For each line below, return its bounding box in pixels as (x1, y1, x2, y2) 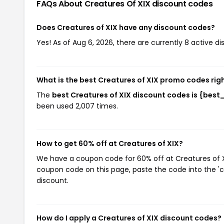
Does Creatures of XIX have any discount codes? (36, 22, 215, 32)
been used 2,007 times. (36, 101, 118, 111)
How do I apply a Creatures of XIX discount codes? (36, 213, 221, 223)
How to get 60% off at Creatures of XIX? (36, 138, 183, 148)
